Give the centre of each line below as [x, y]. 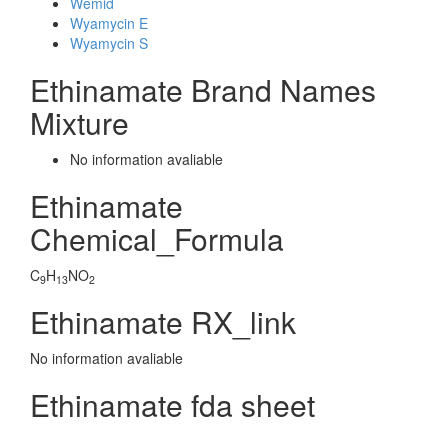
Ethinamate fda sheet [172, 404]
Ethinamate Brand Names [203, 89]
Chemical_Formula [157, 238]
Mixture [79, 122]
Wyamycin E [109, 23]
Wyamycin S [109, 43]
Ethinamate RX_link [163, 321]
